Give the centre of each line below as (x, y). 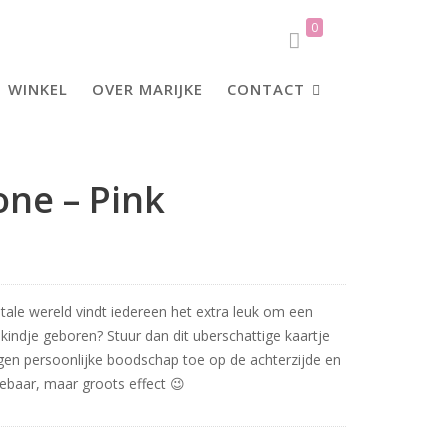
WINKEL (38, 89)
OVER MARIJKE (147, 89)
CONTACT (266, 89)
